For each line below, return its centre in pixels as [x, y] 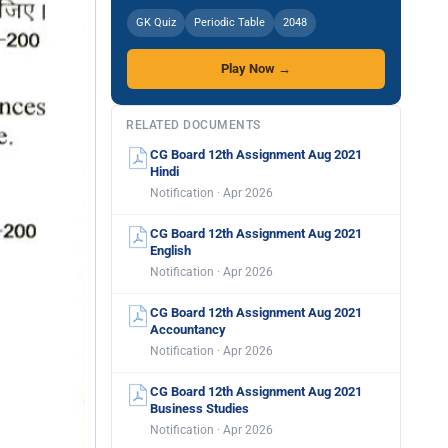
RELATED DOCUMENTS [193, 125]
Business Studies [199, 408]
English [170, 250]
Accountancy [188, 329]
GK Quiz [156, 22]
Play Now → [256, 68]
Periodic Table [229, 22]
